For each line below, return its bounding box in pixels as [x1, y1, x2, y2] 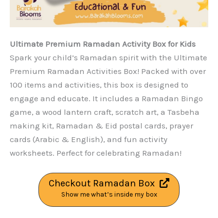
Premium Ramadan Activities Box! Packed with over [10, 66, 206, 76]
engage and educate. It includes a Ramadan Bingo [10, 93, 203, 103]
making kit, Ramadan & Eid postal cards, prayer [10, 121, 193, 130]
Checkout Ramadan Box [49, 177, 155, 189]
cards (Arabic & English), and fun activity [10, 134, 167, 144]
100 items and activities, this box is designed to [10, 80, 188, 90]
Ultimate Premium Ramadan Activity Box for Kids [10, 39, 196, 49]
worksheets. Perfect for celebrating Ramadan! [10, 148, 182, 158]
